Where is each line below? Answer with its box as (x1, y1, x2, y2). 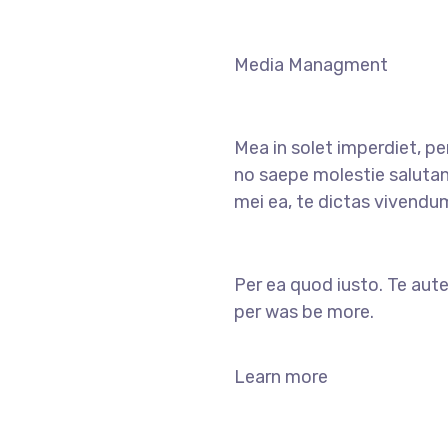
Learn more (234, 366, 328, 388)
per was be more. (234, 301, 374, 323)
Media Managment (234, 54, 388, 76)
